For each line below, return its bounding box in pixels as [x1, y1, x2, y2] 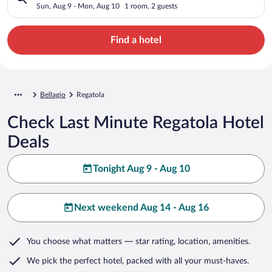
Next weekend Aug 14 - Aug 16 [74, 202, 209, 212]
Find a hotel [110, 35, 161, 45]
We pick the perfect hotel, [27, 256, 124, 265]
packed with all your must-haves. [124, 256, 249, 265]
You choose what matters [27, 237, 122, 246]
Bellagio [40, 90, 66, 98]
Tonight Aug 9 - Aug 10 [93, 163, 190, 174]
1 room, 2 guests [124, 2, 177, 10]
